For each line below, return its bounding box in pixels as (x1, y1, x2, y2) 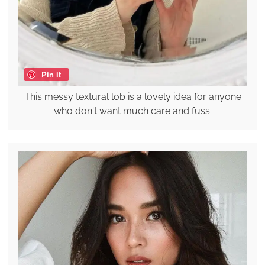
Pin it (41, 68, 61, 80)
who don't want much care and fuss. (53, 105, 212, 117)
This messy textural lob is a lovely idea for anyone (24, 91, 241, 102)
